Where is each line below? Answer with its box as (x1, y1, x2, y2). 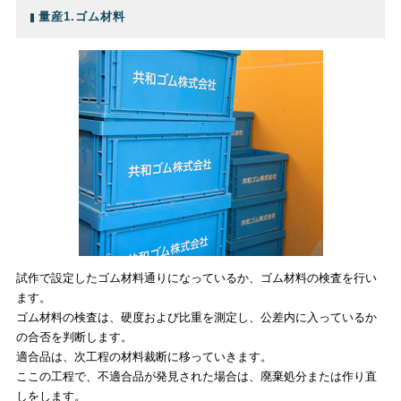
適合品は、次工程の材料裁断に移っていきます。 (15, 349, 272, 363)
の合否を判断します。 (15, 329, 132, 344)
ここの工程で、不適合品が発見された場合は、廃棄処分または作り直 (15, 369, 377, 383)
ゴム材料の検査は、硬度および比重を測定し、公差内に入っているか (15, 310, 377, 324)
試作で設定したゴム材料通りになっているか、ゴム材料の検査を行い (15, 270, 377, 285)
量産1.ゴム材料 (38, 10, 125, 24)
